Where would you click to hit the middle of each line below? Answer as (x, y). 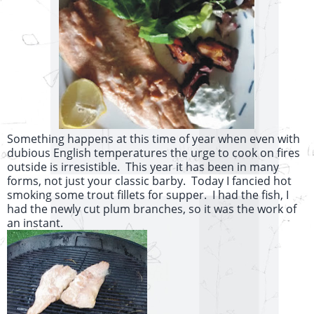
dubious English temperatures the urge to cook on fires (153, 153)
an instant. (35, 223)
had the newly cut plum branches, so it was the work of (152, 209)
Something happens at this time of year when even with (153, 139)
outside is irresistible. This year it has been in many (143, 167)
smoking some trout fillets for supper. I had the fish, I (148, 195)
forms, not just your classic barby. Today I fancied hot (149, 181)
